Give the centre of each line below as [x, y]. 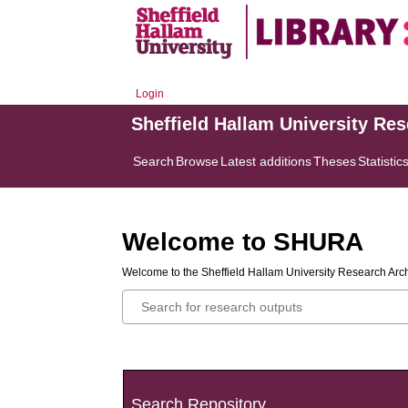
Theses [335, 161]
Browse [198, 161]
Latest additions [266, 161]
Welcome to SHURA [243, 242]
